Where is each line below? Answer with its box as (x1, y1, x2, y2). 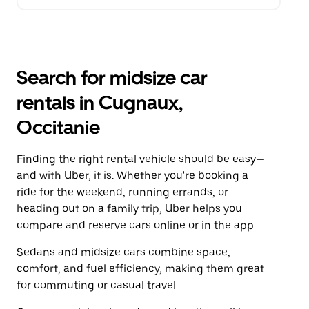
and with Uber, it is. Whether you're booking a (17, 169, 248, 182)
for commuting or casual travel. (17, 279, 178, 292)
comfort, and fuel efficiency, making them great (17, 262, 264, 275)
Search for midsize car (17, 66, 208, 90)
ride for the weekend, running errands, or (17, 186, 228, 199)
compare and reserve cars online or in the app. (17, 219, 256, 232)
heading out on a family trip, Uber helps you (17, 202, 242, 215)
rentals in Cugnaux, (17, 91, 183, 114)
